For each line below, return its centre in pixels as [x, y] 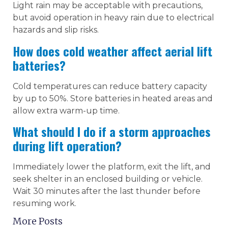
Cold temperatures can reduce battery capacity [110, 86]
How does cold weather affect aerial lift [112, 51]
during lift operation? [67, 146]
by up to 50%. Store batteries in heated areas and [113, 98]
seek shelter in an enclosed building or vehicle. [108, 179]
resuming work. [45, 203]
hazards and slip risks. [56, 30]
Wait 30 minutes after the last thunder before [107, 191]
